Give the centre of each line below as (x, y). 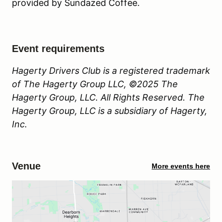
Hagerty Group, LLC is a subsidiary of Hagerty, (110, 111)
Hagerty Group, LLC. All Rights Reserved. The (108, 97)
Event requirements (58, 48)
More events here (181, 166)
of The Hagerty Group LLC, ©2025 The (95, 84)
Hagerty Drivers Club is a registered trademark (111, 70)
